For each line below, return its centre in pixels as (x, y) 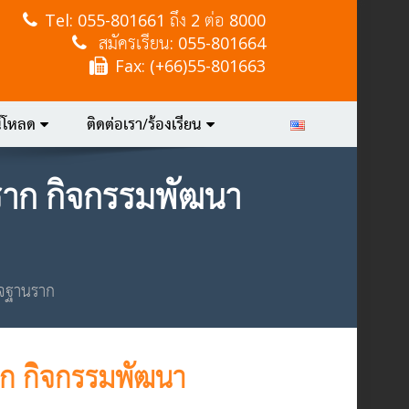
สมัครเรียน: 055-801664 (180, 43)
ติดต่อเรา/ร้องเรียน (144, 124)
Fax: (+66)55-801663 (190, 66)
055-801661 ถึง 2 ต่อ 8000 (172, 20)
